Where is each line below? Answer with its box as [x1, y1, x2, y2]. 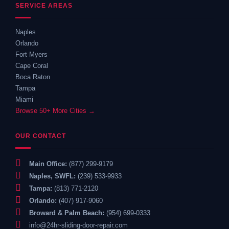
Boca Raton [15, 73, 50, 81]
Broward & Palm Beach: [27, 209, 104, 217]
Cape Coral [15, 62, 48, 70]
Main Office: [27, 160, 67, 168]
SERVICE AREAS [15, 2, 73, 10]
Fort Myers [15, 51, 48, 59]
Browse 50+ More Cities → [15, 107, 95, 115]
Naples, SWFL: [27, 172, 76, 180]
